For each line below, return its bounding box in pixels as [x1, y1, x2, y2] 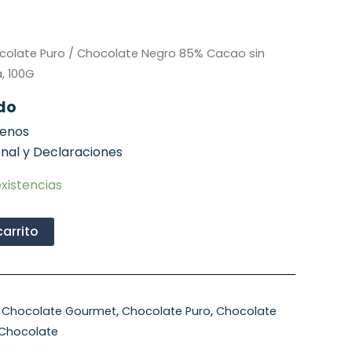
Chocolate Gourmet [2, 303, 116, 320]
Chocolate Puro [122, 303, 211, 320]
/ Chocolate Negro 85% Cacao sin [65, 46, 265, 62]
